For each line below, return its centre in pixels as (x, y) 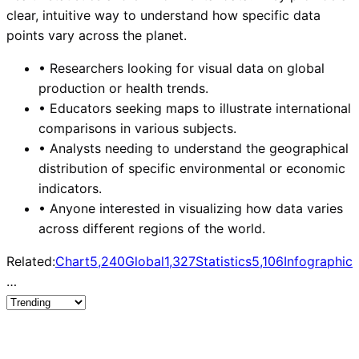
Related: (31, 261)
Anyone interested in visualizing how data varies (196, 208)
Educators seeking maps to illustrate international (200, 108)
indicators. (70, 188)
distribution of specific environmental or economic (192, 168)
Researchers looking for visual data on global (187, 68)
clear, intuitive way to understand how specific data (163, 15)
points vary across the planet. (97, 35)
